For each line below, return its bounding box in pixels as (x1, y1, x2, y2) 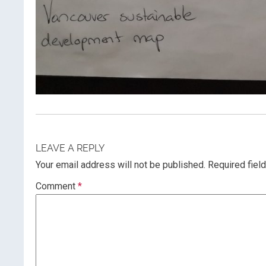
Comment (36, 180, 78, 192)
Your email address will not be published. (36, 159, 205, 171)
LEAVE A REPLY (36, 142, 104, 154)
